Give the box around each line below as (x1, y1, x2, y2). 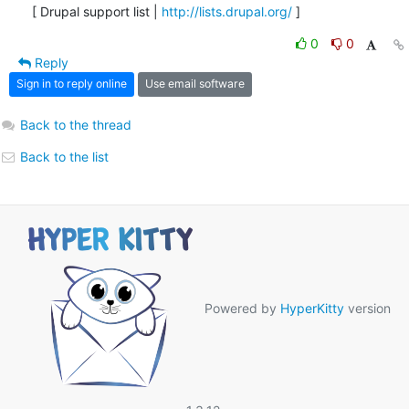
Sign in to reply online (16, 77, 127, 91)
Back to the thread (20, 116, 131, 132)
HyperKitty (280, 299, 344, 316)
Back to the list (16, 148, 109, 164)
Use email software (145, 77, 245, 91)
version (344, 299, 391, 316)
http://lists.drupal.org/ (162, 3, 292, 19)
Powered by (201, 299, 280, 316)
